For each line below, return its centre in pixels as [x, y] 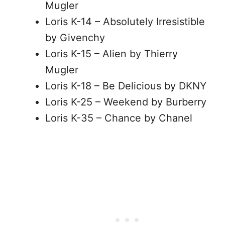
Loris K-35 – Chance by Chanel [119, 118]
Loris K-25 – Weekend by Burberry [126, 102]
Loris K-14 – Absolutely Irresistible [125, 22]
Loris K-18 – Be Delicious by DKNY [126, 86]
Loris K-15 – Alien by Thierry [111, 54]
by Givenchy [75, 38]
